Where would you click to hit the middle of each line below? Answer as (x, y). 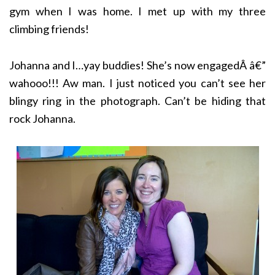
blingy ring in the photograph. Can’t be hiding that (137, 101)
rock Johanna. (42, 119)
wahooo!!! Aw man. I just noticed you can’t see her (137, 83)
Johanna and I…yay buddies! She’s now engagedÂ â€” (137, 65)
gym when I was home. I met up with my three (137, 11)
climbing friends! (49, 29)
